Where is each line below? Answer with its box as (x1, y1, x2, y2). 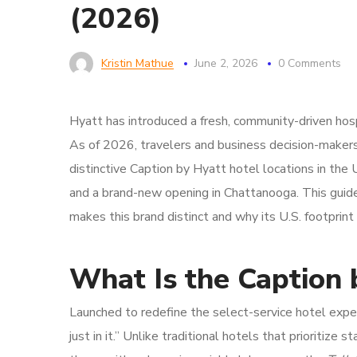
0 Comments (278, 56, 341, 71)
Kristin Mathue (101, 56, 174, 71)
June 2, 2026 (194, 56, 257, 71)
